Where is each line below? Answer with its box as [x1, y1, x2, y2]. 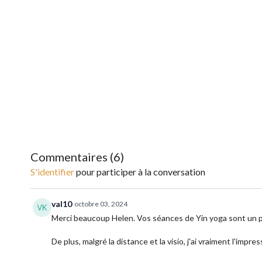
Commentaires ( [30, 150, 113, 164]
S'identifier [30, 166, 74, 177]
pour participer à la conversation [74, 166, 205, 177]
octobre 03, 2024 [74, 199, 127, 208]
